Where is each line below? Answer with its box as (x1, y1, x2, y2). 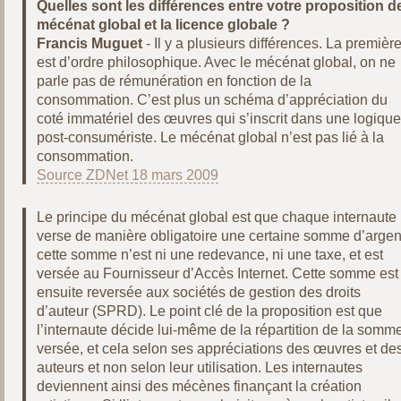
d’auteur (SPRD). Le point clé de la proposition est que (37, 303, 383, 319)
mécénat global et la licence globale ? (37, 17, 291, 32)
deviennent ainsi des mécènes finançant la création (37, 379, 363, 394)
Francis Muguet (37, 36, 143, 51)
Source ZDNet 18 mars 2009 (37, 167, 219, 183)
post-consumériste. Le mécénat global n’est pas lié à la (37, 130, 385, 145)
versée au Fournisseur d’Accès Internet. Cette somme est (37, 266, 399, 281)
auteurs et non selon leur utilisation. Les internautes (37, 360, 363, 375)
